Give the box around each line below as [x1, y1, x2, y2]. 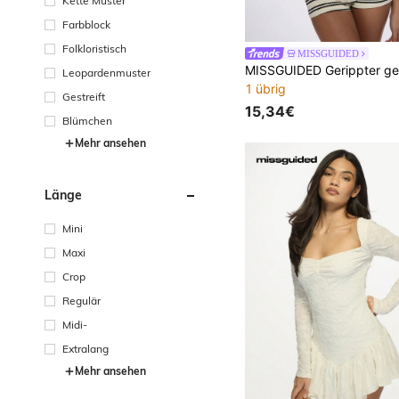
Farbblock [62, 17, 110, 31]
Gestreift [62, 89, 105, 103]
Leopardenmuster [62, 65, 151, 79]
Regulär [62, 293, 101, 307]
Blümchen [62, 113, 112, 127]
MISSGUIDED [297, 48, 360, 60]
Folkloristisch [62, 41, 126, 55]
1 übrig [246, 81, 287, 97]
